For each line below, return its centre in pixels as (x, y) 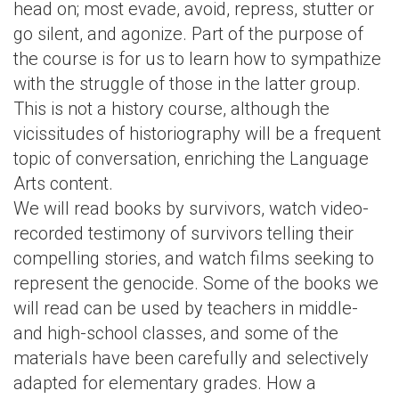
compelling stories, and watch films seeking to (194, 258)
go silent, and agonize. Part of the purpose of (188, 34)
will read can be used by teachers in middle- (186, 308)
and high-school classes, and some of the (176, 333)
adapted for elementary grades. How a (165, 383)
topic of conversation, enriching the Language (191, 159)
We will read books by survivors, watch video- (191, 208)
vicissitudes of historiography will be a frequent (197, 134)
